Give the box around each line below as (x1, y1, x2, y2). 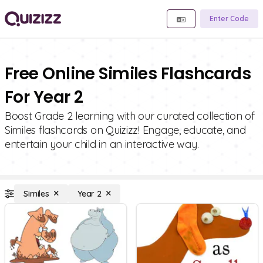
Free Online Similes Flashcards (5, 62, 251, 85)
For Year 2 (5, 86, 83, 109)
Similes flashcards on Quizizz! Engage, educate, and (5, 123, 246, 137)
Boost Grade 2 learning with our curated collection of (5, 109, 255, 123)
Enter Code (210, 14, 249, 23)
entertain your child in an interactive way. (5, 137, 199, 151)
